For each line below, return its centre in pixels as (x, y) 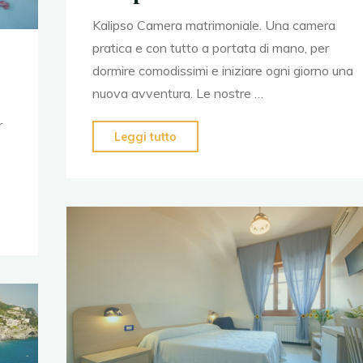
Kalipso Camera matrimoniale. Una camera (214, 25)
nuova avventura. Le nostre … (177, 93)
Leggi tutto (145, 137)
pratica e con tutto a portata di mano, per (210, 47)
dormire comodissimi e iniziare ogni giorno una (222, 70)
